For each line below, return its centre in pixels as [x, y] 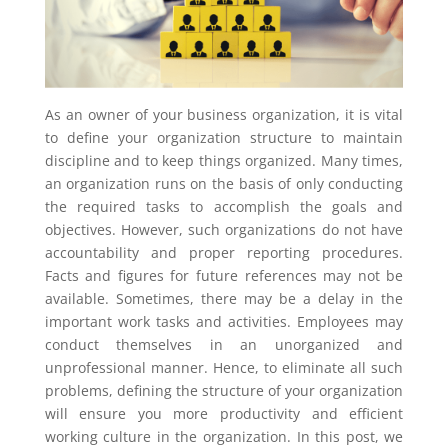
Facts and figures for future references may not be [224, 275]
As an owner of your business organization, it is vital [224, 114]
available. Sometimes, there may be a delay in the [224, 298]
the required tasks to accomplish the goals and [224, 206]
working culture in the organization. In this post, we [224, 436]
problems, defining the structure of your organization [224, 390]
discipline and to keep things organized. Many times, [224, 160]
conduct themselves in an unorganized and [224, 344]
